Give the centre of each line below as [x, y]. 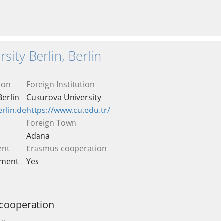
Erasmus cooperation [66, 148]
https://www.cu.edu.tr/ [68, 110]
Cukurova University [64, 97]
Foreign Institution [60, 84]
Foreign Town [51, 123]
